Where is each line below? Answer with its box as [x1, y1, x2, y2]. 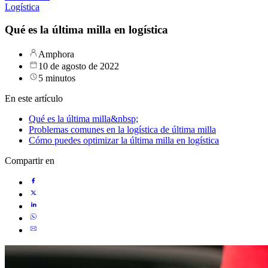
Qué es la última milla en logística [5, 23, 168, 36]
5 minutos [38, 73, 75, 84]
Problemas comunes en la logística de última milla [29, 124, 216, 135]
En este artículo [5, 93, 63, 104]
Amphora [38, 49, 74, 60]
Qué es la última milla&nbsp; [29, 114, 138, 124]
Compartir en [5, 156, 54, 166]
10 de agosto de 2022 [38, 61, 119, 72]
